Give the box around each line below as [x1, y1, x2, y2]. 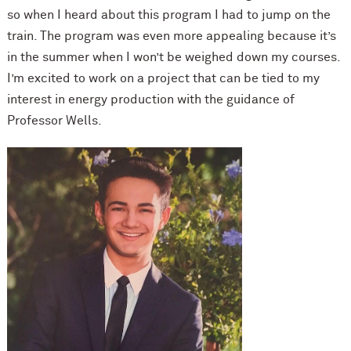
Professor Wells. [6, 114, 102, 127]
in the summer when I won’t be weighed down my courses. [6, 50, 340, 63]
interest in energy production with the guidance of [6, 92, 295, 106]
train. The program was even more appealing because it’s [6, 29, 336, 42]
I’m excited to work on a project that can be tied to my [6, 71, 320, 85]
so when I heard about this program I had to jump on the [6, 8, 331, 21]
